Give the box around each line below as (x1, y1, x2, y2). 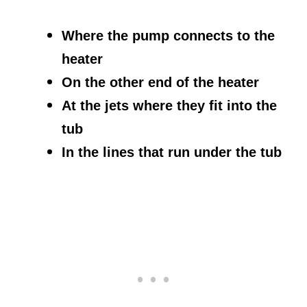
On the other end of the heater (62, 74, 259, 90)
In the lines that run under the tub (62, 144, 282, 160)
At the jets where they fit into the (62, 97, 277, 113)
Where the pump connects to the (62, 27, 275, 43)
